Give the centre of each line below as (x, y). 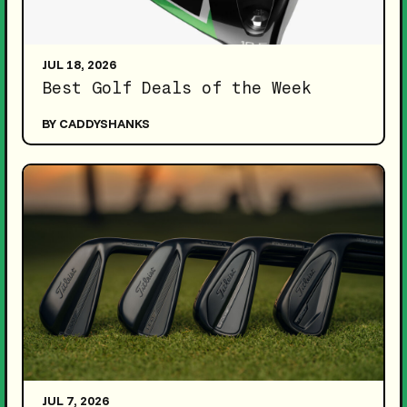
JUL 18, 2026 (79, 64)
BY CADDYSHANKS (95, 123)
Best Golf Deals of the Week (176, 88)
